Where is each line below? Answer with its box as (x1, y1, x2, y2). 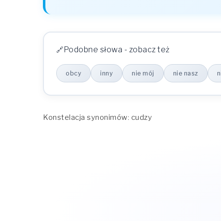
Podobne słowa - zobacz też (63, 45, 170, 55)
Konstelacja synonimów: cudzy (43, 113, 152, 122)
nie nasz (173, 70, 198, 77)
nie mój (132, 70, 154, 77)
